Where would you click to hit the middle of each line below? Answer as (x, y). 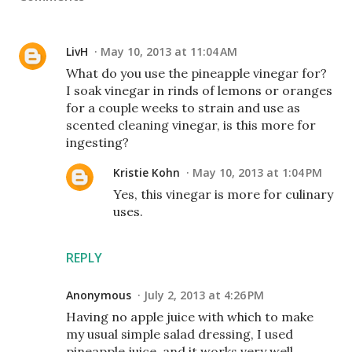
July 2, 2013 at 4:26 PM (204, 295)
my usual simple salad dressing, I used (180, 334)
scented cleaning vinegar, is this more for (191, 125)
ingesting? (97, 142)
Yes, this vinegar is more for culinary (223, 194)
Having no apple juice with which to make (190, 316)
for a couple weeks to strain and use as (183, 107)
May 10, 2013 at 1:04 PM (257, 172)
